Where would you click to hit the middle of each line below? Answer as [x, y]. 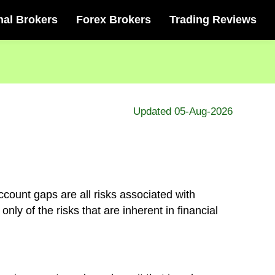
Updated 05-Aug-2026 [183, 111]
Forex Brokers [114, 20]
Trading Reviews [213, 20]
